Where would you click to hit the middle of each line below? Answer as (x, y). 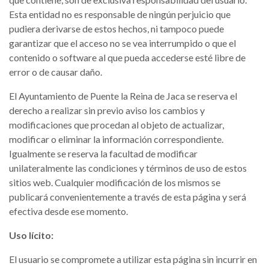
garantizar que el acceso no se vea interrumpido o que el (122, 43)
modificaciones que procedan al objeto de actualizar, (116, 125)
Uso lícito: (31, 235)
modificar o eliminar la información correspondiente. (116, 139)
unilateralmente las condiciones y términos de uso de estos (128, 168)
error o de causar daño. (56, 72)
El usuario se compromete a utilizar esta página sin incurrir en (133, 259)
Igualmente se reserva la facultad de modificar (103, 153)
